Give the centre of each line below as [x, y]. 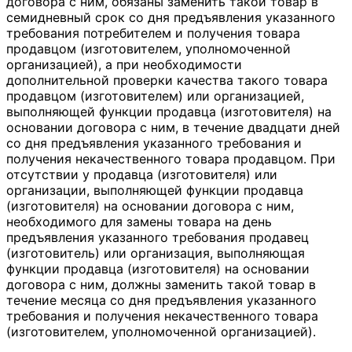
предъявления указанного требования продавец [158, 237]
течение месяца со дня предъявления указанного [161, 300]
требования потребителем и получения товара [153, 33]
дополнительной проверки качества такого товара [167, 80]
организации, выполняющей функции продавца [155, 190]
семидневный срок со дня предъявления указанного [171, 17]
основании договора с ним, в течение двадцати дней [173, 127]
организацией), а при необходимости [124, 64]
